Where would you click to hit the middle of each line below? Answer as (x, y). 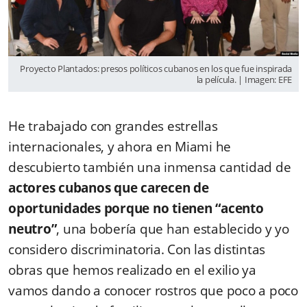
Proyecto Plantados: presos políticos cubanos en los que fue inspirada (156, 68)
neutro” (33, 229)
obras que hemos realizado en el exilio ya (132, 270)
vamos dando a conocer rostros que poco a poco (153, 290)
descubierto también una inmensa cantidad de (150, 167)
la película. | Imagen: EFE (244, 79)
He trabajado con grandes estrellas (113, 126)
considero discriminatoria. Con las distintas (137, 249)
